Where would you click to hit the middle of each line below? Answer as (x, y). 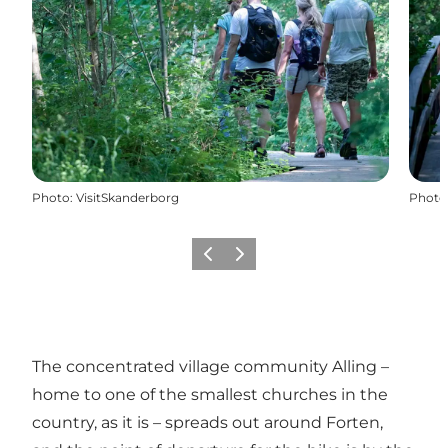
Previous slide (239, 260)
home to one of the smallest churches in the (210, 394)
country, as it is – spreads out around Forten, (207, 422)
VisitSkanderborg (127, 197)
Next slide (257, 260)
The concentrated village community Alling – (210, 366)
